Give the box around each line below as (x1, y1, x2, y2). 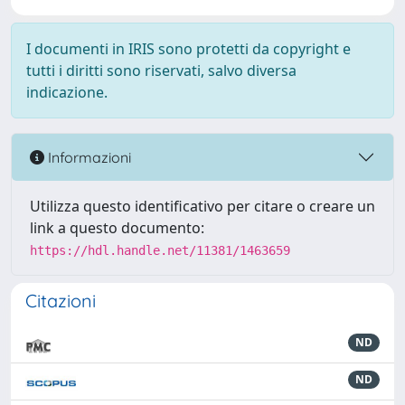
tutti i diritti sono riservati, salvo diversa (26, 61, 297, 80)
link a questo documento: (30, 218, 204, 238)
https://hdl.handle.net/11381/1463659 (30, 243, 290, 258)
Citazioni (25, 289, 96, 312)
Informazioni (44, 147, 131, 166)
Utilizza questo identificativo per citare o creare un (30, 196, 375, 216)
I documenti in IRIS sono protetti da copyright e (26, 39, 351, 59)
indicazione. (26, 82, 108, 102)
